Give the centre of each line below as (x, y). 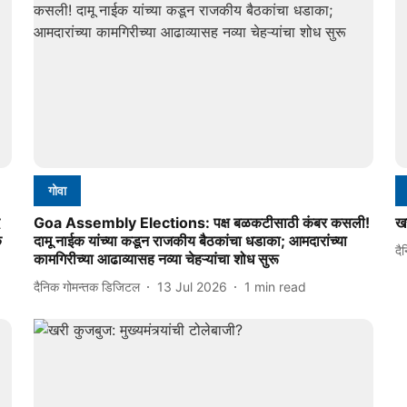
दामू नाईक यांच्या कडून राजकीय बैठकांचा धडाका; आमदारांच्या (190, 241)
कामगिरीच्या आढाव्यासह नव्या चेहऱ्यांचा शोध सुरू (156, 259)
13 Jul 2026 (192, 286)
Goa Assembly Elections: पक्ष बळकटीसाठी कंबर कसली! (201, 223)
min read (280, 286)
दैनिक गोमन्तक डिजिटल (86, 286)
